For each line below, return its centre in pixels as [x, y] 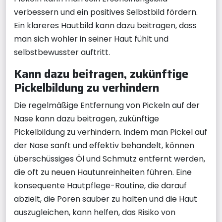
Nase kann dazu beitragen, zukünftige [86, 118]
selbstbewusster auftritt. [62, 52]
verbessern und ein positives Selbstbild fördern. [106, 12]
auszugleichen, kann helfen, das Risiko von [95, 212]
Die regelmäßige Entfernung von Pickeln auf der [107, 105]
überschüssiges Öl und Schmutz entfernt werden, [110, 159]
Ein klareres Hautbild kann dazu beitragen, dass [105, 25]
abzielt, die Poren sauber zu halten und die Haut [106, 199]
